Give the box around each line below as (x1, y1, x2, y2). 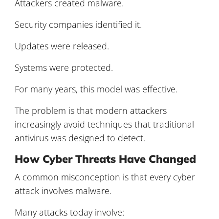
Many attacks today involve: (15, 206, 124, 218)
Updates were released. (15, 40, 109, 52)
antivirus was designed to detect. (15, 131, 145, 144)
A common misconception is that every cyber (15, 171, 195, 183)
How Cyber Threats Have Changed (15, 152, 196, 166)
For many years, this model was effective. (15, 83, 177, 95)
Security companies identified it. (15, 18, 142, 30)
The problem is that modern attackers (15, 104, 167, 116)
